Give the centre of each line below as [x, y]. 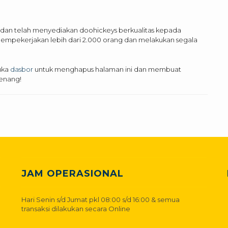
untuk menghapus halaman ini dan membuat [107, 69]
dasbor [22, 69]
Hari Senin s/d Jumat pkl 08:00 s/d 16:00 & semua [101, 199]
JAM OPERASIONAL [73, 173]
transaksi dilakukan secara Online [76, 208]
